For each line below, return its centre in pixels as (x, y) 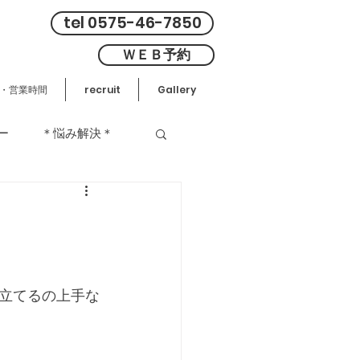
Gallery (176, 90)
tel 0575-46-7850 (132, 23)
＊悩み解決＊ (77, 133)
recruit (102, 90)
